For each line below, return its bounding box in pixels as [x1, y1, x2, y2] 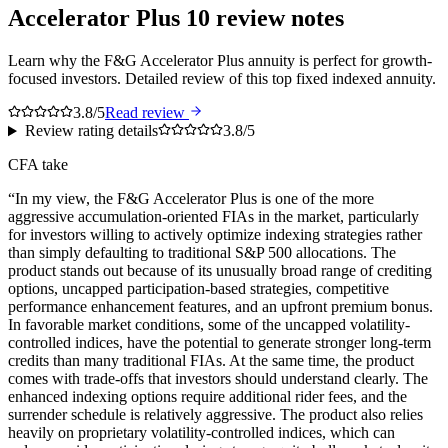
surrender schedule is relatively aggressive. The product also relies [8, 406, 423, 424]
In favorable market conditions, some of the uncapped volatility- [8, 316, 410, 334]
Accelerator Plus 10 [8, 5, 210, 32]
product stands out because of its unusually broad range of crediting [8, 262, 432, 280]
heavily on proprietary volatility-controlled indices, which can [8, 424, 395, 442]
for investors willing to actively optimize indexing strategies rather [8, 226, 422, 244]
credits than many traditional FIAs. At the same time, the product [8, 352, 414, 370]
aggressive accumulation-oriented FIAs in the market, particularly [8, 208, 419, 226]
